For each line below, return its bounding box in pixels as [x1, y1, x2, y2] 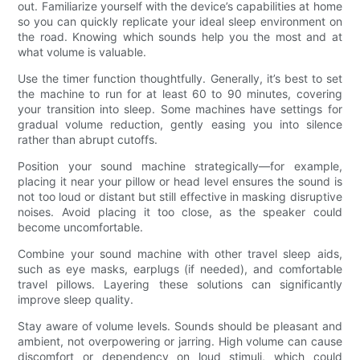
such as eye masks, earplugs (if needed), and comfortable [18, 262, 342, 276]
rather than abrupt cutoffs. [18, 133, 158, 147]
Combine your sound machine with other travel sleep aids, [18, 247, 342, 261]
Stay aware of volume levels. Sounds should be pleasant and [18, 319, 342, 333]
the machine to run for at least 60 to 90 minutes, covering [18, 87, 342, 101]
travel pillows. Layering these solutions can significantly [18, 277, 342, 292]
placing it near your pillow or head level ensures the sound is [18, 174, 342, 189]
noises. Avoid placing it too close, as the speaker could [18, 205, 342, 219]
